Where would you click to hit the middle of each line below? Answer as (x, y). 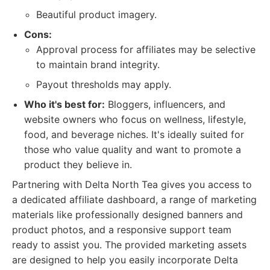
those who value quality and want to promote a (133, 149)
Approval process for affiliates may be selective (146, 49)
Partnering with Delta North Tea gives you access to (132, 184)
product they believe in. (78, 165)
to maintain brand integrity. (98, 64)
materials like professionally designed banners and (127, 215)
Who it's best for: (64, 104)
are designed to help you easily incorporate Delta (125, 260)
